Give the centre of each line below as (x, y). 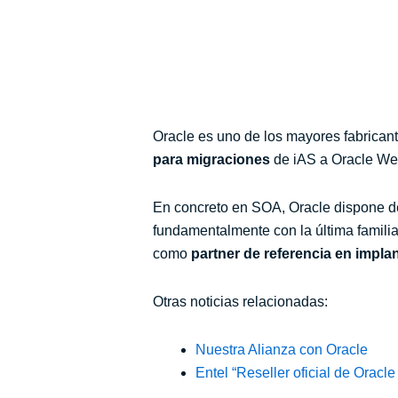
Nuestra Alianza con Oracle (282, 350)
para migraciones (211, 159)
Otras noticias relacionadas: (240, 302)
